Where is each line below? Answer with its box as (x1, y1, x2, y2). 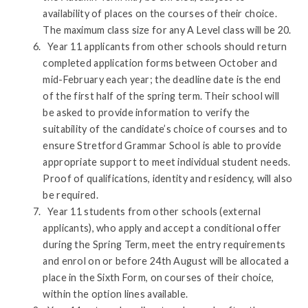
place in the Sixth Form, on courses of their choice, (43, 271, 274, 283)
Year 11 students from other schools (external (43, 205, 261, 217)
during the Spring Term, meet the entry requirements (43, 238, 286, 250)
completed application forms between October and (43, 56, 277, 69)
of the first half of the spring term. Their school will (43, 89, 280, 102)
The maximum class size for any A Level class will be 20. (43, 23, 291, 36)
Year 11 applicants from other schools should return (43, 40, 287, 52)
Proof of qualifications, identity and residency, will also (43, 172, 293, 184)
